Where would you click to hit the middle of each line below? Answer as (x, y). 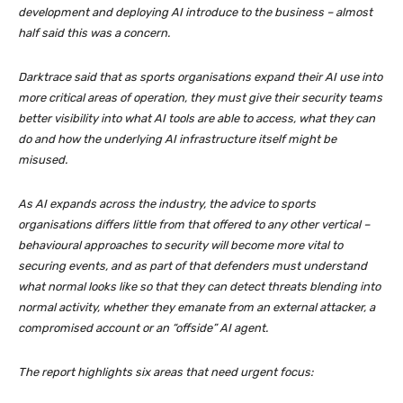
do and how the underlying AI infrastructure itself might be (177, 139)
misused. (43, 160)
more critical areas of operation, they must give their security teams (200, 98)
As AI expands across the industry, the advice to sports (167, 204)
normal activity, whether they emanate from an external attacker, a (197, 308)
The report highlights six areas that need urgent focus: (166, 372)
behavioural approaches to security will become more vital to (180, 246)
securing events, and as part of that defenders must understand (193, 266)
